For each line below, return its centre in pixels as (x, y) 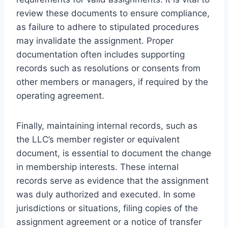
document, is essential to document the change (114, 153)
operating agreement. (60, 95)
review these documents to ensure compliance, (113, 13)
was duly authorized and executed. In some (106, 194)
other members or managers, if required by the (112, 82)
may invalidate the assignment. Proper (95, 40)
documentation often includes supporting (101, 54)
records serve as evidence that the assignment (112, 180)
